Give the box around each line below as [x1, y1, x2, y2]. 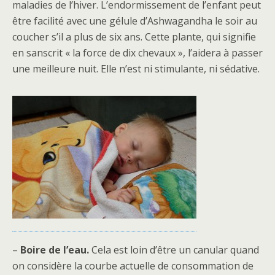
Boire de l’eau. [20, 243, 89, 257]
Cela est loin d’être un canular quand [89, 243, 259, 257]
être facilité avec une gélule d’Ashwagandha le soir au [12, 14, 257, 28]
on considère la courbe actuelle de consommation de [12, 259, 254, 273]
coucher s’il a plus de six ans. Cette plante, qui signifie [12, 30, 256, 44]
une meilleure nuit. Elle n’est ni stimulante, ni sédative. [12, 62, 260, 76]
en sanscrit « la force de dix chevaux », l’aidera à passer [12, 46, 263, 60]
